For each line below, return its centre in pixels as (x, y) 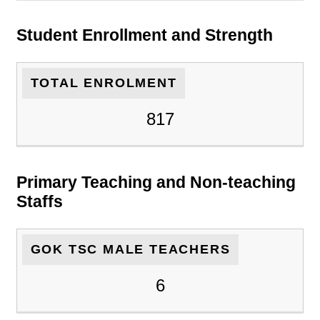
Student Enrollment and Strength (145, 35)
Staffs (40, 202)
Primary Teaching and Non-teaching (156, 182)
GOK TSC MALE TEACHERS (130, 249)
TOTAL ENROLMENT (104, 82)
